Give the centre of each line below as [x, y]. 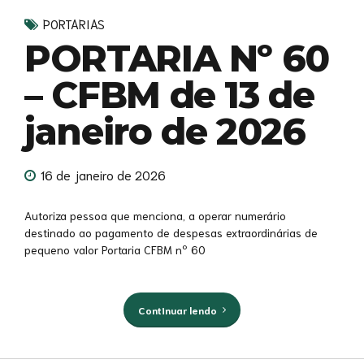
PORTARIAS [74, 24]
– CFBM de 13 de [169, 95]
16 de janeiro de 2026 [103, 174]
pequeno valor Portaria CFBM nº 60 [115, 249]
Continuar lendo [177, 309]
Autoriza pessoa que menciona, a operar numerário [155, 215]
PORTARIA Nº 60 [177, 58]
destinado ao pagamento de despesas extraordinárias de [171, 232]
